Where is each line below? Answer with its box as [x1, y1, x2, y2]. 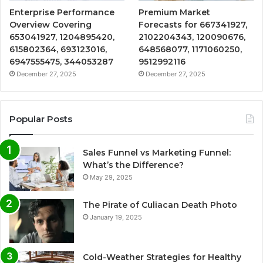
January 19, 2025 [90, 213, 142, 221]
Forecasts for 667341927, [139, 19, 248, 30]
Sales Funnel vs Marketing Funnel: [83, 147, 231, 158]
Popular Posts [9, 113, 72, 124]
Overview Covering [9, 19, 92, 30]
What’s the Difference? [83, 159, 184, 170]
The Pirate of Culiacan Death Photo [83, 199, 237, 210]
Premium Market [139, 6, 211, 18]
